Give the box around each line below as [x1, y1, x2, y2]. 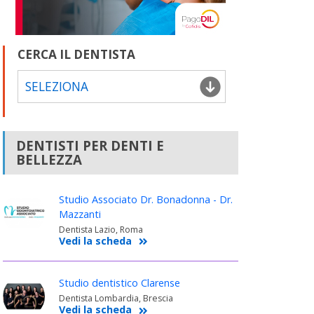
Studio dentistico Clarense [58, 276, 180, 290]
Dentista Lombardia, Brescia [58, 292, 173, 305]
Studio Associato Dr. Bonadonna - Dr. [58, 193, 233, 207]
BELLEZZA [15, 151, 82, 169]
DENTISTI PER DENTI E [15, 137, 164, 155]
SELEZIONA [25, 78, 88, 95]
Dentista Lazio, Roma [58, 224, 143, 236]
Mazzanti [58, 207, 101, 221]
